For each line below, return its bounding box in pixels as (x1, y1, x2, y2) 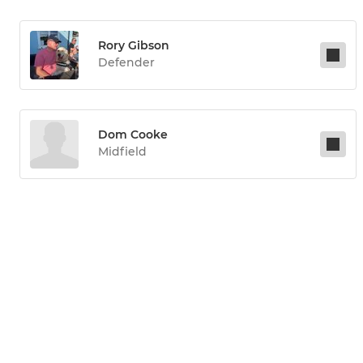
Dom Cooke (98, 127, 168, 143)
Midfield (98, 144, 147, 160)
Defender (98, 55, 155, 70)
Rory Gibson (98, 38, 169, 53)
